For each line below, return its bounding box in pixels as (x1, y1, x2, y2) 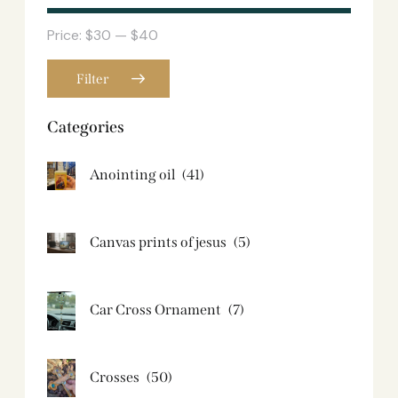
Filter (76, 70, 108, 87)
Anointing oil (90, 166, 175, 184)
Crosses (90, 369, 139, 386)
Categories (47, 116, 124, 137)
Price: (47, 25, 85, 44)
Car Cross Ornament (90, 301, 221, 319)
